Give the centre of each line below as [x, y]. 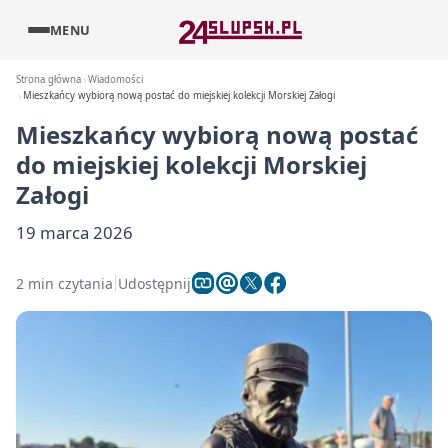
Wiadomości [116, 79]
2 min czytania [64, 283]
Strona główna [48, 79]
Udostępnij [154, 283]
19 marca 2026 [74, 232]
